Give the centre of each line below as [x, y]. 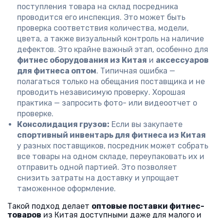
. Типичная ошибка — [136, 71]
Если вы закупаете [146, 124]
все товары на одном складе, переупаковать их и [111, 156]
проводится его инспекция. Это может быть [101, 17]
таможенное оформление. [66, 189]
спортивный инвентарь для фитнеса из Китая [111, 135]
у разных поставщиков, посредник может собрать [113, 146]
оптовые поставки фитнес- [148, 206]
